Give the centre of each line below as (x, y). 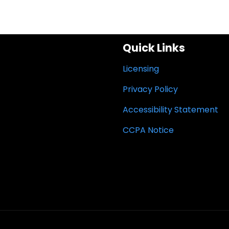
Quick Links (154, 48)
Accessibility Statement (170, 110)
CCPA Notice (148, 130)
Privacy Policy (150, 89)
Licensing (141, 69)
